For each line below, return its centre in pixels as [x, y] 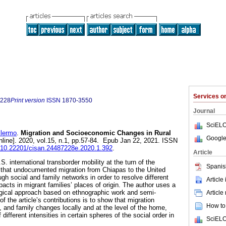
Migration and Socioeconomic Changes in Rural [95, 133]
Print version [28, 100]
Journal [204, 111]
